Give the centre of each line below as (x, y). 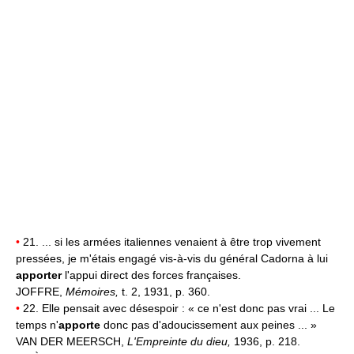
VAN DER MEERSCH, (72, 342)
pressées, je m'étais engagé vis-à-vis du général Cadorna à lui (172, 259)
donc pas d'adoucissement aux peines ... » (209, 325)
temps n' (37, 325)
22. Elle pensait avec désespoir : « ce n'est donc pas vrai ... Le (177, 309)
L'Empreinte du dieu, (181, 342)
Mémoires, (94, 292)
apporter (39, 275)
